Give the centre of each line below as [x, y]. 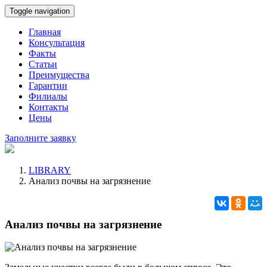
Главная [45, 32]
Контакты [49, 107]
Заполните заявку [41, 138]
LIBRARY [50, 170]
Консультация [57, 43]
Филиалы [48, 96]
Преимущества [59, 75]
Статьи [43, 64]
